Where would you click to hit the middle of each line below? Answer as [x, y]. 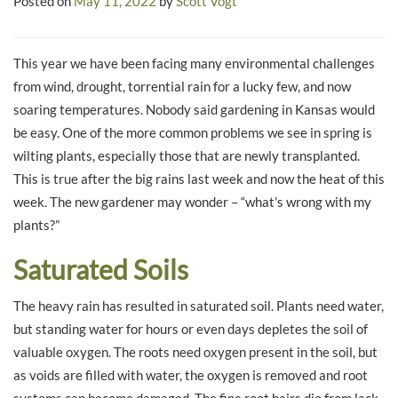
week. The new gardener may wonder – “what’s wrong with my [192, 202]
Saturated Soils [101, 270]
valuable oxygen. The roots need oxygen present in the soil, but [195, 351]
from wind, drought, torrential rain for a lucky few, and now [182, 87]
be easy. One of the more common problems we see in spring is [193, 133]
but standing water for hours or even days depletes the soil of [191, 328]
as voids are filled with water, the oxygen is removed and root [191, 374]
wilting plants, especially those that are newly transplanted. [187, 156]
